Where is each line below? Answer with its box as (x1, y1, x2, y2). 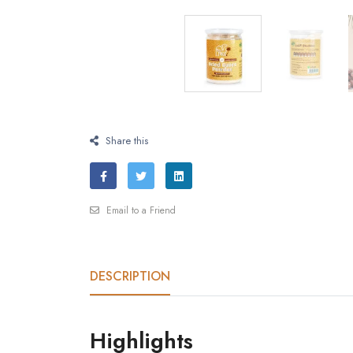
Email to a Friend (103, 203, 176, 217)
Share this (106, 133, 148, 148)
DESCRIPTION (90, 267, 170, 285)
